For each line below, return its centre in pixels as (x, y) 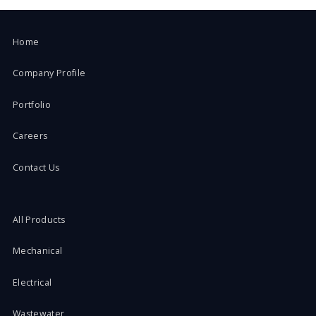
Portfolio (32, 104)
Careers (30, 136)
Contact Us (36, 167)
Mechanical (37, 251)
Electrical (32, 282)
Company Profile (49, 73)
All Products (39, 220)
